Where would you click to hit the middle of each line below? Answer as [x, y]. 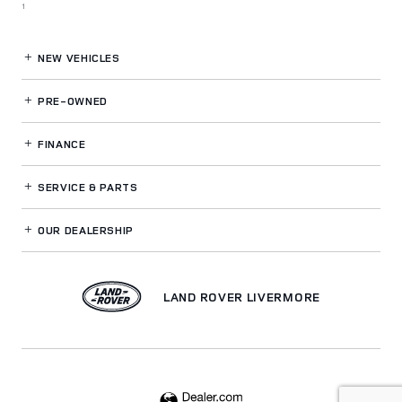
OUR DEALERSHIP [84, 231]
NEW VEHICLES [77, 58]
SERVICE [62, 188]
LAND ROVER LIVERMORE [242, 297]
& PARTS [114, 188]
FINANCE [60, 144]
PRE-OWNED [71, 101]
